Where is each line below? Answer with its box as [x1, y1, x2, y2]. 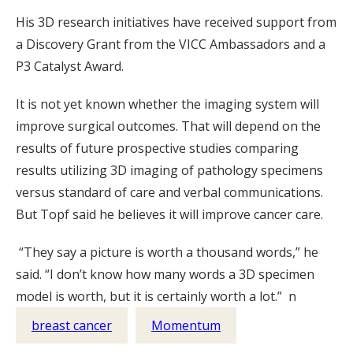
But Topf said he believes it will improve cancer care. [16, 205, 326, 223]
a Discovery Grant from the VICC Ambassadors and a [16, 35, 325, 53]
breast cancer [32, 316, 112, 334]
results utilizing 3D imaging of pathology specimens [16, 161, 323, 179]
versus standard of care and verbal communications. [16, 183, 323, 201]
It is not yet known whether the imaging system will [16, 95, 319, 113]
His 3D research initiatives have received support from [16, 13, 336, 31]
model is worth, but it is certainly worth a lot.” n [16, 287, 296, 305]
